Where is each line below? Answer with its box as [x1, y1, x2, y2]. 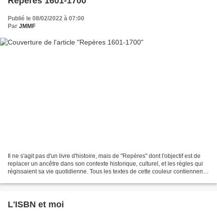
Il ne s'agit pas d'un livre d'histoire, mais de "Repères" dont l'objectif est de [8, 152, 201, 159]
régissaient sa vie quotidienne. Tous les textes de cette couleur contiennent [8, 168, 204, 175]
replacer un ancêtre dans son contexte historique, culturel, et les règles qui [8, 160, 203, 167]
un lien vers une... [8, 175, 54, 183]
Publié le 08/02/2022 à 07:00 [8, 15, 84, 22]
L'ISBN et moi [8, 199, 64, 209]
